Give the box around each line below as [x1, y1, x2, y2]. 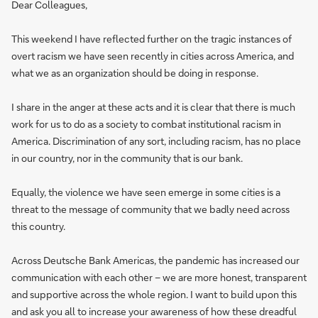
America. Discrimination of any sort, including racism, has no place [11, 134, 301, 148]
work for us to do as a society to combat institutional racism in [11, 117, 281, 131]
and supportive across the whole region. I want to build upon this [11, 287, 297, 301]
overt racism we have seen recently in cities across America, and [11, 49, 294, 62]
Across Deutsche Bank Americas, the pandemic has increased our [11, 253, 300, 267]
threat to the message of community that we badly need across [11, 202, 290, 216]
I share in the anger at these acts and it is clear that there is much [11, 100, 295, 114]
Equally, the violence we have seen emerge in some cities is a [11, 185, 280, 199]
